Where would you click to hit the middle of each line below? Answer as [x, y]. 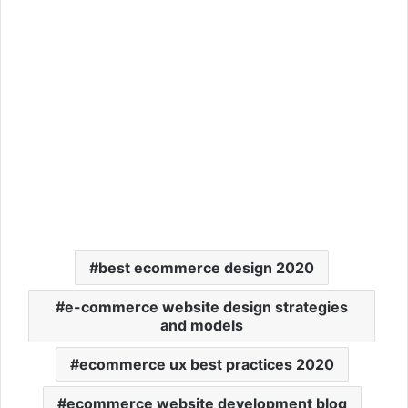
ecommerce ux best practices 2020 [206, 365]
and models [202, 326]
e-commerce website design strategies [206, 307]
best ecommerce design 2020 [206, 268]
